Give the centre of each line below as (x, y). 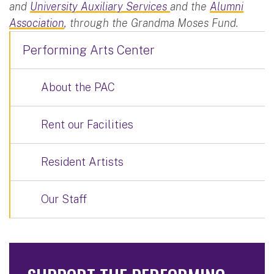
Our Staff (64, 199)
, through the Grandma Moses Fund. (151, 23)
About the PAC (78, 87)
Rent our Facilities (87, 124)
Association (37, 23)
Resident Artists (82, 161)
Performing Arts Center (89, 50)
